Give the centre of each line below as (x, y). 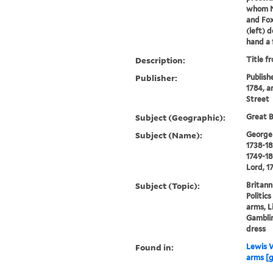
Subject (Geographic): (181, 118)
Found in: (155, 247)
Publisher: (157, 78)
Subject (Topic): (168, 186)
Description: (161, 60)
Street (257, 99)
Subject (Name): (169, 135)
